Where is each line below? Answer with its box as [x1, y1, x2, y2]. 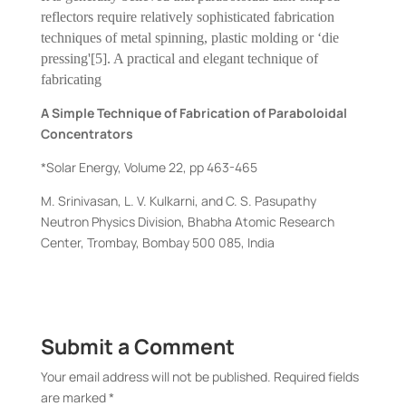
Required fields [273, 368, 359, 386]
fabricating [40, 72, 101, 88]
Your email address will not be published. [40, 368, 271, 386]
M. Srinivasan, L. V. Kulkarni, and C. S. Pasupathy [40, 192, 316, 210]
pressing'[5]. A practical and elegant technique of [40, 51, 318, 67]
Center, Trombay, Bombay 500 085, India [40, 234, 275, 252]
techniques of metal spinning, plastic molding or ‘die [40, 30, 339, 46]
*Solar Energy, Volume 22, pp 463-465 [40, 159, 257, 177]
